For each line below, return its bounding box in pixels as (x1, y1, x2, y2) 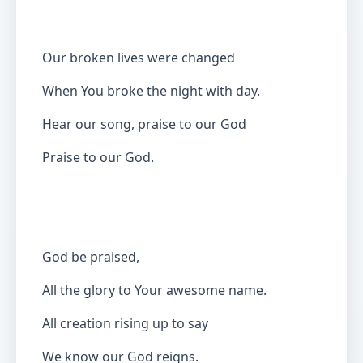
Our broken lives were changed (42, 49, 235, 66)
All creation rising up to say (42, 314, 208, 332)
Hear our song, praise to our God (42, 115, 246, 133)
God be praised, (42, 248, 139, 266)
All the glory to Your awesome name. (42, 281, 267, 299)
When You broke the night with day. (42, 82, 260, 100)
